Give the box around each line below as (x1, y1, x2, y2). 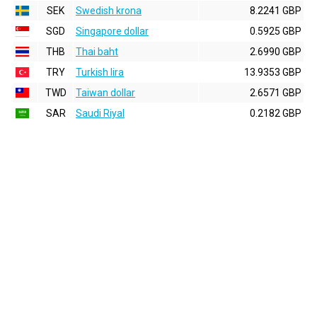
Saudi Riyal (76, 108, 125, 119)
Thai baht (76, 46, 118, 57)
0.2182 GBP (250, 108, 301, 119)
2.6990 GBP (250, 46, 301, 57)
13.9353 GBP (244, 67, 301, 78)
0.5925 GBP (250, 25, 301, 37)
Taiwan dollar (76, 87, 135, 98)
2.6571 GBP (250, 87, 301, 98)
